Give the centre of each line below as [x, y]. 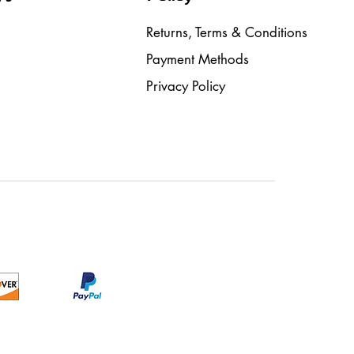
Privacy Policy [185, 86]
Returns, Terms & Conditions [226, 32]
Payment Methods [197, 59]
